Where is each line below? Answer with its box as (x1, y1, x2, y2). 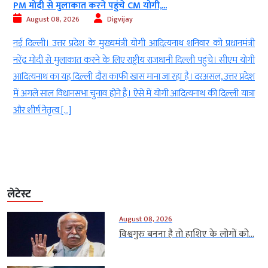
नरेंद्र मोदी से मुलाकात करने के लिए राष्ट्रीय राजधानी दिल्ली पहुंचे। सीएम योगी (13, 52, 255, 69)
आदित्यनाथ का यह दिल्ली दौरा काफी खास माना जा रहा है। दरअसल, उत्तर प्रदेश (13, 69, 255, 86)
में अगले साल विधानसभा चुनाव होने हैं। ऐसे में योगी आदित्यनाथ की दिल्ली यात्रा (13, 86, 255, 102)
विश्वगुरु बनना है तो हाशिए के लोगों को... (118, 226, 254, 243)
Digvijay (107, 13, 133, 26)
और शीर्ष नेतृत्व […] (13, 102, 71, 119)
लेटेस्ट (7, 185, 31, 204)
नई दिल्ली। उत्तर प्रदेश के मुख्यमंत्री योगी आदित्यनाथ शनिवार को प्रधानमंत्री (13, 35, 255, 52)
